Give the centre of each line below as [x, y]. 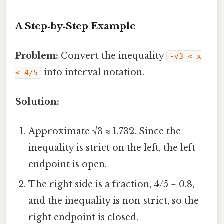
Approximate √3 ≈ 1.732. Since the [105, 132]
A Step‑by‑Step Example [76, 26]
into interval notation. [93, 72]
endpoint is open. [68, 165]
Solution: [37, 102]
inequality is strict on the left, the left [112, 148]
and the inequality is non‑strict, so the [114, 201]
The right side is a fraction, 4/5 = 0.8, [112, 185]
